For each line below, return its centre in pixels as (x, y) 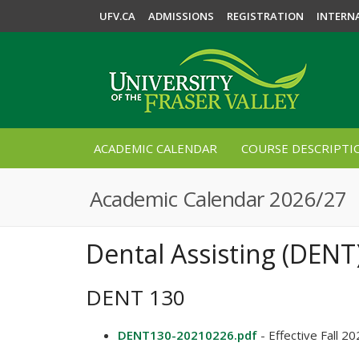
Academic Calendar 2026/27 (218, 199)
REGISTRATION (265, 16)
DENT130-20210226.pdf (188, 335)
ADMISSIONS (181, 16)
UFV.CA (117, 16)
